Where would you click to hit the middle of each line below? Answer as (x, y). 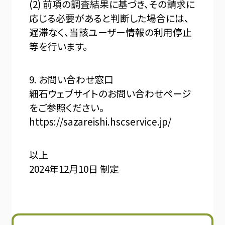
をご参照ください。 (67, 107)
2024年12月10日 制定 (74, 168)
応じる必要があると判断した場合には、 (109, 18)
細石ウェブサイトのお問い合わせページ (110, 93)
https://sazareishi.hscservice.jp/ (100, 121)
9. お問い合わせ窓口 (72, 79)
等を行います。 (59, 46)
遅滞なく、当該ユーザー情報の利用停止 (111, 32)
